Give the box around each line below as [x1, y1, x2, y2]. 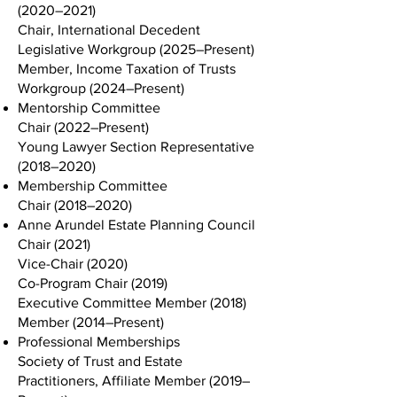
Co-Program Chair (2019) [18, 276, 167, 291]
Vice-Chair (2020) [18, 256, 128, 271]
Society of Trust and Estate [18, 354, 183, 369]
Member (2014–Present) [18, 315, 164, 330]
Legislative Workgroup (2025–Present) [18, 42, 254, 57]
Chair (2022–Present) [18, 120, 149, 135]
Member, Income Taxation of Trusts [18, 61, 236, 76]
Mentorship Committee [18, 100, 160, 115]
